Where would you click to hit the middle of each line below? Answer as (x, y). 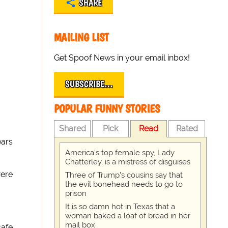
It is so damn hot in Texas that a (120, 207)
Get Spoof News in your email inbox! (122, 58)
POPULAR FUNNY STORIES (107, 109)
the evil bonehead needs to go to (124, 184)
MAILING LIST (82, 37)
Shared (72, 129)
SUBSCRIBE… (89, 84)
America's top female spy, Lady (120, 153)
